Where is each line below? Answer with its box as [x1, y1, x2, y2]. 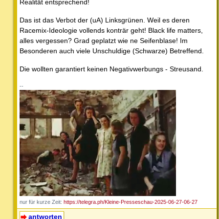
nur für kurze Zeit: [20, 198, 64, 205]
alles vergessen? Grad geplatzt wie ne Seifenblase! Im [20, 36, 188, 44]
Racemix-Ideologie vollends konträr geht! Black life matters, [20, 26, 203, 34]
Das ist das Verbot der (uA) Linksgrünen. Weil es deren [20, 16, 190, 24]
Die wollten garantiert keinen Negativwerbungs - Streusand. [20, 65, 203, 73]
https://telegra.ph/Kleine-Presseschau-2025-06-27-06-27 [64, 198, 197, 205]
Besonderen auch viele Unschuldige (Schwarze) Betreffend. [20, 46, 204, 55]
